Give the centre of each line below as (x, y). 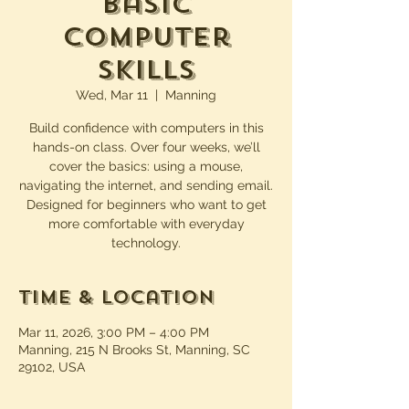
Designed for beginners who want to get (146, 204)
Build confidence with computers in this (146, 128)
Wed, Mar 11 (112, 95)
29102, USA (52, 367)
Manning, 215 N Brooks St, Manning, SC (134, 350)
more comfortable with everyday (146, 224)
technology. (146, 243)
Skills (146, 70)
